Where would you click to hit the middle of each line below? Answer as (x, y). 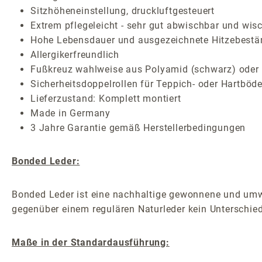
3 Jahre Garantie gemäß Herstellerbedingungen (138, 128)
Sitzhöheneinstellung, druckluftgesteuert (123, 11)
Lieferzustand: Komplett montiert (106, 99)
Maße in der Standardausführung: (91, 243)
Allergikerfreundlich (75, 55)
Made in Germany (70, 113)
